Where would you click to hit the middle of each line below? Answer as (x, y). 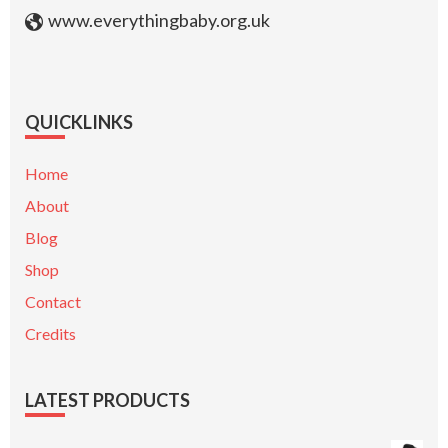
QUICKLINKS (79, 122)
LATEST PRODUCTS (107, 400)
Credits (50, 334)
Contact (53, 302)
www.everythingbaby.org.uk (157, 20)
